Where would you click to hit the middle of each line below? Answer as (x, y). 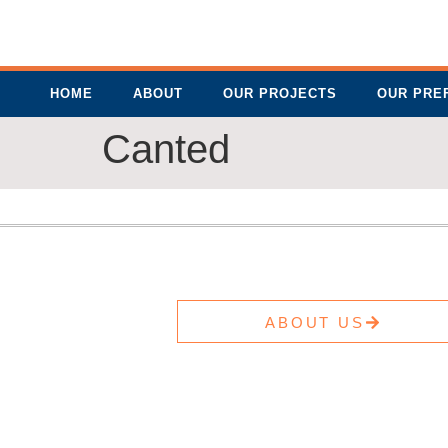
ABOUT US (315, 322)
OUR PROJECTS (280, 93)
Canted (166, 149)
